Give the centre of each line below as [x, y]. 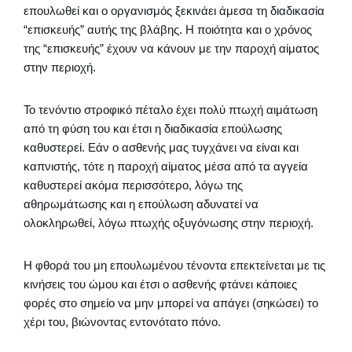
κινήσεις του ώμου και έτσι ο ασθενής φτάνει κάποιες [160, 284]
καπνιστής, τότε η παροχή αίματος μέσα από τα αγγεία [166, 166]
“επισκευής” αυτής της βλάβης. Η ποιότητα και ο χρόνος [168, 29]
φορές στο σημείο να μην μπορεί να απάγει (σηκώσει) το [171, 303]
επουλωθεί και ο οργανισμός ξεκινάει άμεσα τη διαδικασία [174, 11]
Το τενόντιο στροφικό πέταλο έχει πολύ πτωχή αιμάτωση [170, 110]
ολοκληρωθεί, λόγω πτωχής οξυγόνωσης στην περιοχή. [169, 223]
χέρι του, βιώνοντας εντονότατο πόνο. [122, 322]
